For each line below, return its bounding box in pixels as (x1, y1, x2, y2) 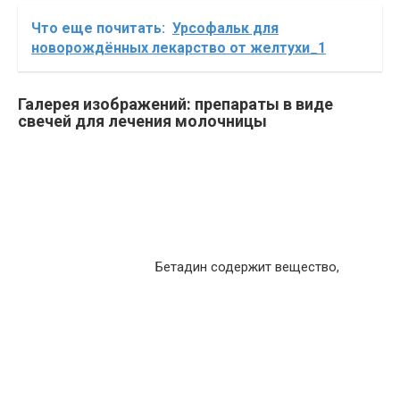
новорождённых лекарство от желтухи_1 (31, 39, 326, 56)
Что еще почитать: (31, 20, 165, 37)
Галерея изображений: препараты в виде (18, 95, 333, 113)
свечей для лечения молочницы (18, 112, 267, 130)
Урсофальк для (172, 20, 279, 37)
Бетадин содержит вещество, (152, 259, 339, 275)
